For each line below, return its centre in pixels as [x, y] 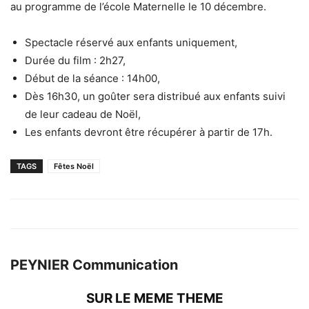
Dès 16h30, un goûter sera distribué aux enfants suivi [155, 96]
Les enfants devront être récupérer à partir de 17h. [149, 132]
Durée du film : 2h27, [75, 60]
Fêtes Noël [74, 166]
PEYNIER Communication [94, 265]
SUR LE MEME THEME [154, 298]
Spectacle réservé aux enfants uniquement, [131, 42]
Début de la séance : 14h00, [92, 78]
